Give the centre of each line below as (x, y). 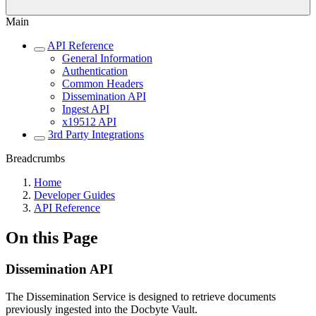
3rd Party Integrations (96, 134)
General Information (107, 58)
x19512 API (89, 122)
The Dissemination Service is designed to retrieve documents (141, 296)
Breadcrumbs (35, 158)
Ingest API (86, 109)
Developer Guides (74, 195)
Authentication (95, 71)
